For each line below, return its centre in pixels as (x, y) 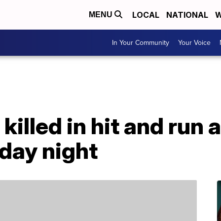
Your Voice (194, 43)
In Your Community (141, 43)
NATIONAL (187, 15)
